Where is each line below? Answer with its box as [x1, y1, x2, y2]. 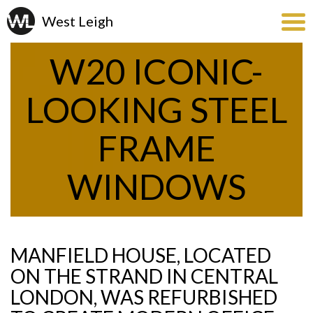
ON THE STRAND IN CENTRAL [10, 264, 278, 288]
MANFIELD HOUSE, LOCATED [10, 243, 271, 267]
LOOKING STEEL [25, 89, 288, 131]
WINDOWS [67, 166, 246, 208]
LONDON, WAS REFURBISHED [10, 285, 277, 309]
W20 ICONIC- [50, 50, 263, 92]
